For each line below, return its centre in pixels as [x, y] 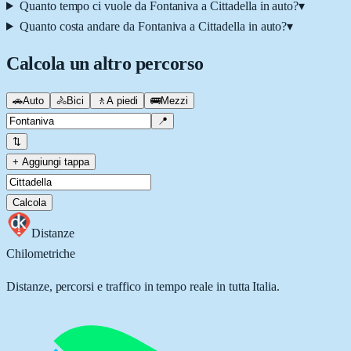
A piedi [122, 100]
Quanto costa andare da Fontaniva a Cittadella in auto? [153, 26]
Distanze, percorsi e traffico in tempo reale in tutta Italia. [143, 286]
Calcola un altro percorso [105, 63]
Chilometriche [41, 253]
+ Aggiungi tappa [51, 161]
